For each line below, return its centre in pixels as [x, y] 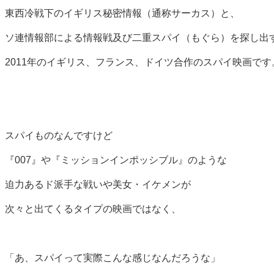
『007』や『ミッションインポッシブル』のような [116, 160]
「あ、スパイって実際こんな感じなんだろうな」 [113, 257]
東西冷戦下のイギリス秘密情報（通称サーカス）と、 [122, 13]
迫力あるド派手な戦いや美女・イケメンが [98, 184]
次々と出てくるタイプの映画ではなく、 [93, 209]
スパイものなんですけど [59, 135]
